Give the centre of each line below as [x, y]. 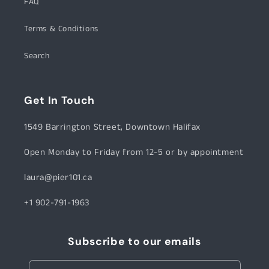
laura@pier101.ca [58, 178]
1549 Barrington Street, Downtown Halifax [112, 127]
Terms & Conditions [61, 29]
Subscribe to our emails [134, 242]
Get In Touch [59, 101]
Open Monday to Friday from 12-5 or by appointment [134, 153]
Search [37, 56]
